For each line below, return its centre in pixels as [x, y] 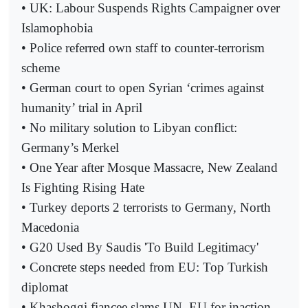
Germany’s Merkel [70, 147]
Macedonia [50, 227]
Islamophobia [57, 27]
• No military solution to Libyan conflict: [129, 127]
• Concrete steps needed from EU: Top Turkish [145, 267]
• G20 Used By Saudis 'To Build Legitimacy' [140, 247]
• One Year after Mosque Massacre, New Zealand [150, 167]
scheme [41, 67]
